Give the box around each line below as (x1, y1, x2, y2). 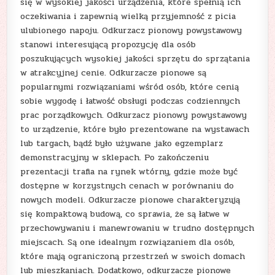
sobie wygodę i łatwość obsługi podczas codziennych (20, 94, 241, 107)
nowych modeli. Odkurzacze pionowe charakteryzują (20, 193, 241, 206)
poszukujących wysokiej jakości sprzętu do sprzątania (20, 52, 250, 65)
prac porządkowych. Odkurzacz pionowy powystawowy (20, 108, 247, 122)
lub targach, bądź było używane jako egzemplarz (20, 136, 223, 150)
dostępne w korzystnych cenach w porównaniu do (20, 179, 234, 192)
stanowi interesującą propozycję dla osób (20, 37, 196, 51)
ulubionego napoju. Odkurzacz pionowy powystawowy (20, 23, 242, 37)
